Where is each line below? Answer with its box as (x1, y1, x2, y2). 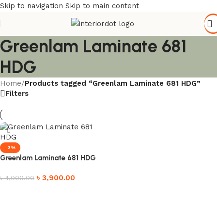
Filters (5, 89, 29, 98)
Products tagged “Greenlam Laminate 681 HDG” (25, 79, 201, 88)
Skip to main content (65, 1, 139, 10)
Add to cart (7, 188, 40, 195)
